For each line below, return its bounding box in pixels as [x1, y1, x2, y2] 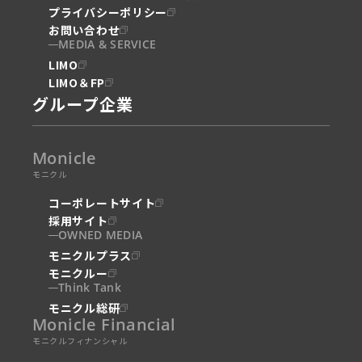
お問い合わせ [48, 21, 120, 38]
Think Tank [58, 279, 121, 295]
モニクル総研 [48, 299, 120, 316]
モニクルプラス [48, 246, 132, 263]
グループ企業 [32, 91, 133, 116]
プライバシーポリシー [48, 3, 167, 20]
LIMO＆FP [48, 74, 105, 90]
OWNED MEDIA [58, 226, 143, 242]
